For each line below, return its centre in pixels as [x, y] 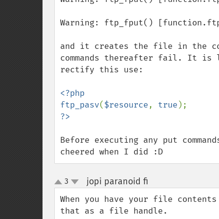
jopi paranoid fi [117, 181]
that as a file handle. [114, 211]
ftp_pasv [80, 105]
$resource [126, 105]
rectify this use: [102, 70]
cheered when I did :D [111, 152]
